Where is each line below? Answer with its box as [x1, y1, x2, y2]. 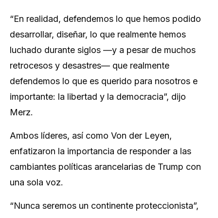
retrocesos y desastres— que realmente [10, 60, 169, 71]
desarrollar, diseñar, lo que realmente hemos [10, 29, 186, 39]
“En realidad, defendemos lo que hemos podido [10, 14, 201, 24]
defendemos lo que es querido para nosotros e [10, 76, 198, 86]
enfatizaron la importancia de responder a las [10, 146, 191, 156]
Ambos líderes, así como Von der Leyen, [10, 130, 172, 141]
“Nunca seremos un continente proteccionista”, [10, 200, 199, 211]
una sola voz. [10, 177, 63, 187]
